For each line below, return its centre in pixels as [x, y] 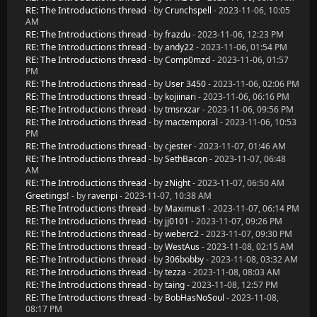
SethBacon [186, 159]
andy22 [179, 47]
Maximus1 [185, 208]
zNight [178, 183]
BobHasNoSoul [195, 298]
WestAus [182, 247]
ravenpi [103, 196]
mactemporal [191, 122]
